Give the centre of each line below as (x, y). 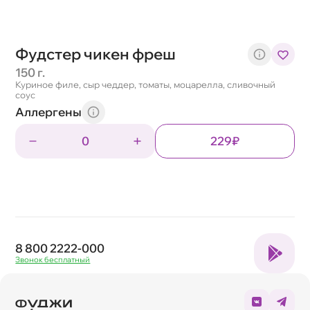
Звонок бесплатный (53, 260)
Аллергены (49, 111)
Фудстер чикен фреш (96, 54)
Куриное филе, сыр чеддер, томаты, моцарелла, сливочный (146, 85)
